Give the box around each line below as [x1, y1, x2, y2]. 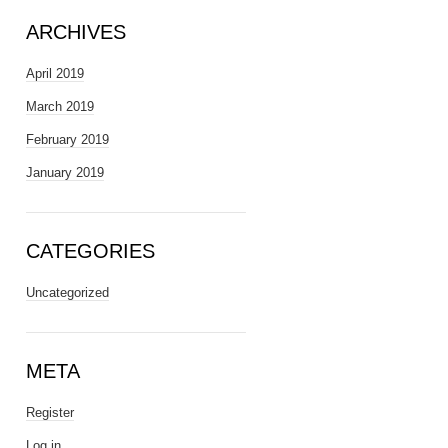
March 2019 [26, 99, 94, 114]
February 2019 [26, 132, 109, 147]
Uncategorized [26, 285, 109, 300]
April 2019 [26, 66, 84, 81]
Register [26, 405, 74, 420]
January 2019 [26, 165, 104, 180]
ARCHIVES [26, 21, 126, 43]
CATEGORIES [26, 240, 155, 262]
